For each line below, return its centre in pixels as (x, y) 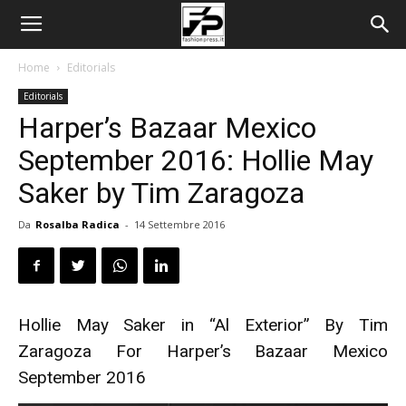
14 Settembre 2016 (179, 224)
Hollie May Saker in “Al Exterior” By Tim (203, 325)
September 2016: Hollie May (196, 160)
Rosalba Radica (77, 224)
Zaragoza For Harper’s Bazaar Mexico (203, 351)
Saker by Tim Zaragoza (161, 193)
